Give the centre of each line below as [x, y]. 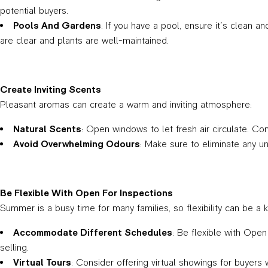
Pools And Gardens [57, 25]
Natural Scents [47, 129]
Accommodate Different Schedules [93, 232]
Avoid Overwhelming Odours [77, 144]
